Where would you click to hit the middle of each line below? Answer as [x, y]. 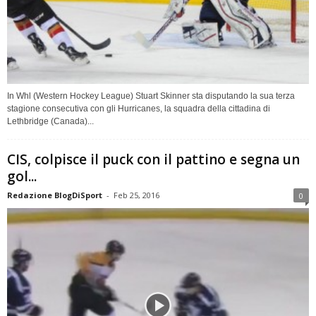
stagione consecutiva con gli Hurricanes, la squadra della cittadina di [139, 108]
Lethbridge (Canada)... [50, 121]
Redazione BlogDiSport [55, 195]
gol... [22, 176]
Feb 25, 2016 [136, 195]
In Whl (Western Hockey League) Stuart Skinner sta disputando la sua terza [151, 96]
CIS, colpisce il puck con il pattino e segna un [153, 159]
